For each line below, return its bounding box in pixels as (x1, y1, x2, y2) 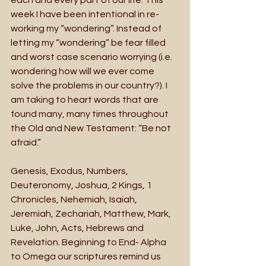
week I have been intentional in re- (11, 9, 159, 19)
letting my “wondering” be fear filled (11, 37, 167, 47)
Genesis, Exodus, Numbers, (11, 166, 130, 176)
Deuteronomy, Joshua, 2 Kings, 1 (11, 180, 154, 190)
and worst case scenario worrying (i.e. (11, 52, 174, 62)
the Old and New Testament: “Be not (11, 123, 173, 133)
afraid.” (11, 137, 41, 147)
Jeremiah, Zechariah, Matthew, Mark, (11, 208, 173, 218)
